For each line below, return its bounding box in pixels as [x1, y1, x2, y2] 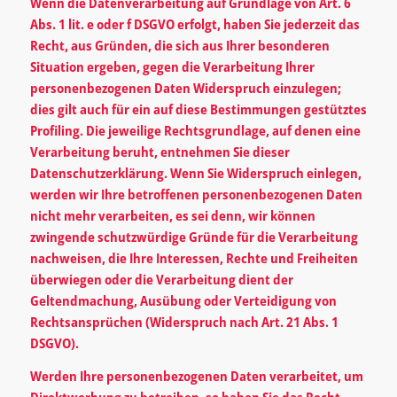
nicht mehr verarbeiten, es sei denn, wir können [29, 206, 315, 224]
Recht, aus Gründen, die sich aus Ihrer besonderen [29, 36, 330, 54]
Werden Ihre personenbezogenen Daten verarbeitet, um [29, 366, 363, 385]
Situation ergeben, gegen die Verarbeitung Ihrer [29, 58, 315, 75]
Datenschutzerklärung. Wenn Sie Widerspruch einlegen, [29, 164, 362, 182]
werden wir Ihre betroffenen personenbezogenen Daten [29, 185, 362, 203]
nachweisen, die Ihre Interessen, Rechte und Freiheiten [29, 249, 358, 267]
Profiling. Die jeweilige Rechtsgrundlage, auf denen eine [29, 121, 361, 139]
